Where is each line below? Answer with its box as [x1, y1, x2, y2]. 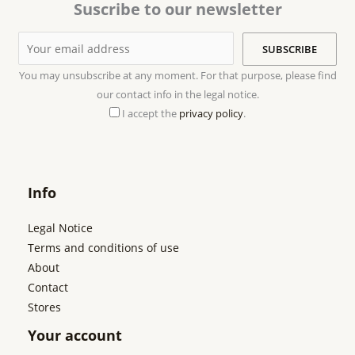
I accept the [122, 105, 179, 120]
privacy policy [179, 105, 243, 120]
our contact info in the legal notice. [96, 86, 259, 101]
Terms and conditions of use [28, 239, 179, 255]
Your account [28, 325, 122, 345]
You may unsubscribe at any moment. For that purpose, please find [18, 67, 337, 82]
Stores [28, 299, 61, 315]
